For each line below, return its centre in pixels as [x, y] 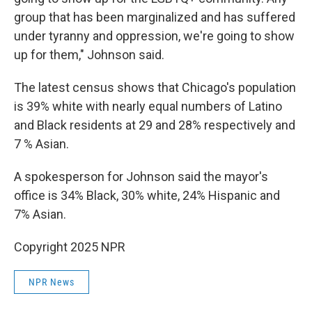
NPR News [52, 282]
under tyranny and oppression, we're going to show [154, 36]
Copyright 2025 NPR [70, 247]
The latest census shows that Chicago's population [155, 87]
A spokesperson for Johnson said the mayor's [141, 177]
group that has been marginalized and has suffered [155, 17]
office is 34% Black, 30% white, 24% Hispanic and [147, 195]
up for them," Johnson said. [89, 55]
